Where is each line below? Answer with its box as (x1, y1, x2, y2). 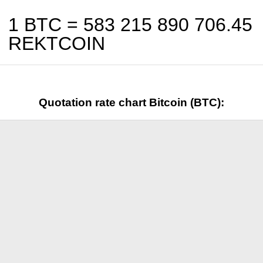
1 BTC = (8, 14, 83, 35)
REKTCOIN (8, 33, 105, 54)
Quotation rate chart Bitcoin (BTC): (39, 96, 224, 109)
